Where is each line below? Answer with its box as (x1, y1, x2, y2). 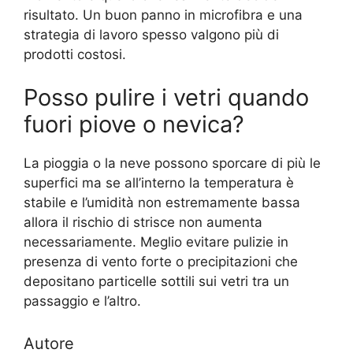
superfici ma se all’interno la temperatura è (24, 175, 294, 191)
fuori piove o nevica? (24, 110, 244, 139)
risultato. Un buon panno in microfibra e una (24, 6, 303, 23)
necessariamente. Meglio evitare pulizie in (24, 234, 288, 251)
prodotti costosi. (24, 46, 126, 62)
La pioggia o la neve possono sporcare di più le (24, 155, 321, 172)
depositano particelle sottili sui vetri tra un (24, 273, 289, 290)
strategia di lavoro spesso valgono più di (24, 26, 279, 43)
